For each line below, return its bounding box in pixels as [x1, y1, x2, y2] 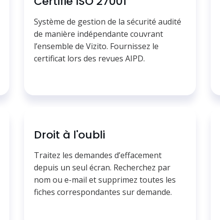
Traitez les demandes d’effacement [34, 149, 162, 161]
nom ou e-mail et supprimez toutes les [34, 174, 176, 185]
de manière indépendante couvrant [34, 28, 163, 39]
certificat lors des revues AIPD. [34, 53, 145, 64]
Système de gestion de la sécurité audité [34, 16, 181, 27]
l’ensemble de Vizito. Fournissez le [34, 40, 159, 52]
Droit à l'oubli [34, 127, 105, 142]
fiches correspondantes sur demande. [34, 186, 172, 197]
